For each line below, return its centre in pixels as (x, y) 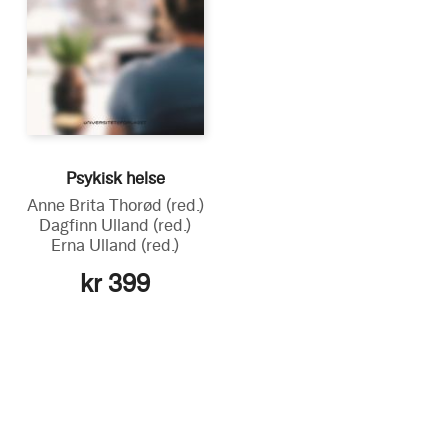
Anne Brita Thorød (96, 205)
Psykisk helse (115, 178)
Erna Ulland (96, 245)
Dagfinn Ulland (96, 225)
